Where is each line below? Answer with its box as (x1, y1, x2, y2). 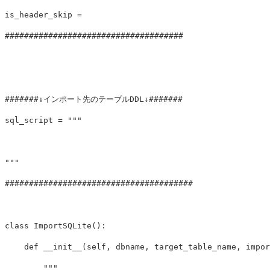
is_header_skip (5, 10, 72, 19)
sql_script (5, 115, 53, 125)
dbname (116, 242, 145, 251)
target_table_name (154, 242, 236, 251)
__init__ (43, 242, 82, 251)
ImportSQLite (34, 221, 92, 230)
